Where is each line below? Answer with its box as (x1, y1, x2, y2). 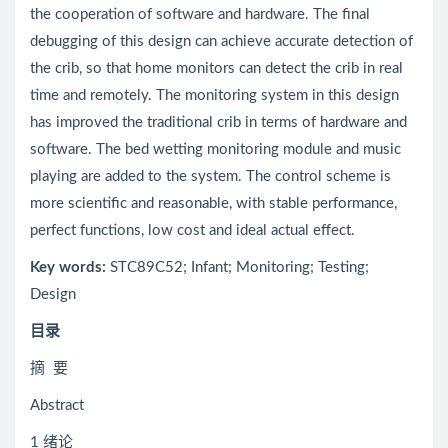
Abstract (30, 398, 84, 414)
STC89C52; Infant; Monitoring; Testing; (106, 260, 369, 276)
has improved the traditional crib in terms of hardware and (30, 115, 407, 131)
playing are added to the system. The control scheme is (30, 169, 391, 185)
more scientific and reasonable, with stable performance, (30, 196, 397, 212)
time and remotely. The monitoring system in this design (30, 88, 399, 104)
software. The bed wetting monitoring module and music (30, 142, 401, 158)
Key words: (30, 260, 106, 276)
